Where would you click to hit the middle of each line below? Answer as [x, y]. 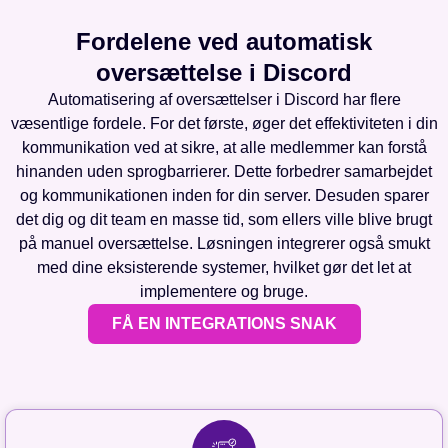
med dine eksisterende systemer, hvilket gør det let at [224, 268]
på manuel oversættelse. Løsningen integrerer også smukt [224, 244]
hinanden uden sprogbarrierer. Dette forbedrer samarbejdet [224, 172]
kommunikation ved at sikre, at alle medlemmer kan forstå [224, 148]
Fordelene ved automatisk [224, 42]
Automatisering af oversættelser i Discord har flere [224, 100]
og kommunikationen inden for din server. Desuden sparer [224, 196]
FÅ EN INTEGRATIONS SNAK [224, 324]
